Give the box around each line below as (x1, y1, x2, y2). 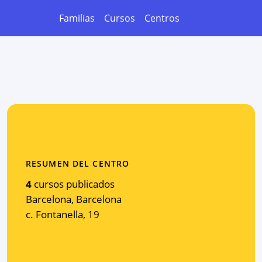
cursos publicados (34, 177, 115, 191)
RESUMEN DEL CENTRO (26, 157, 130, 169)
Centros (144, 12, 180, 25)
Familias (59, 12, 95, 25)
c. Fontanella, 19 (26, 207, 99, 221)
